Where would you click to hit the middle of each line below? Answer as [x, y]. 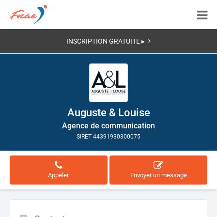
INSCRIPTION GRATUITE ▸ [106, 41]
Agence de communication [108, 126]
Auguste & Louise [108, 113]
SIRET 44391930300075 [108, 137]
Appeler [59, 175]
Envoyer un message [158, 175]
